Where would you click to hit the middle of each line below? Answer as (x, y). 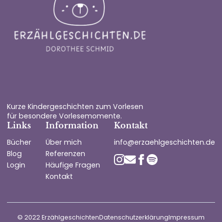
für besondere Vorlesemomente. (65, 116)
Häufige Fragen (73, 165)
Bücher (19, 142)
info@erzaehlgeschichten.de (164, 142)
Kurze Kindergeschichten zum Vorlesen (75, 106)
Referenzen (65, 153)
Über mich (63, 142)
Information (72, 125)
